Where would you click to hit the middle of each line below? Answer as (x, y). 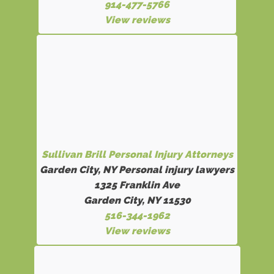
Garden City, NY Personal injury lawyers (137, 170)
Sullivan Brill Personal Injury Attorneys (137, 154)
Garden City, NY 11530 (137, 200)
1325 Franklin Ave (137, 185)
